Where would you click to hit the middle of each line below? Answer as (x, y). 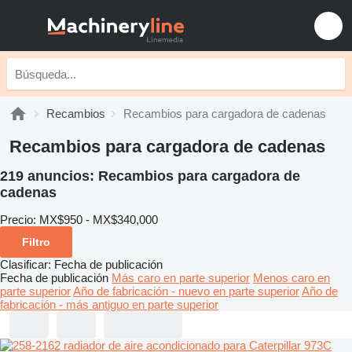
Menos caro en (291, 277)
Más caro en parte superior (181, 277)
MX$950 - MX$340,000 (99, 219)
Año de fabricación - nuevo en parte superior (186, 291)
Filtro (36, 242)
